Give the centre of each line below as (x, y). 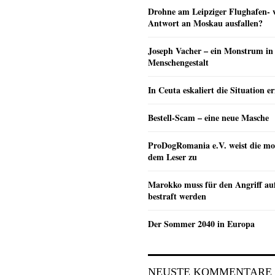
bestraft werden (177, 196)
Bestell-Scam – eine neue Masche (208, 118)
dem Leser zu (172, 157)
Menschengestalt (178, 63)
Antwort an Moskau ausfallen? (205, 23)
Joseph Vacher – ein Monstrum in (211, 51)
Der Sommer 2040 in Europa (201, 224)
